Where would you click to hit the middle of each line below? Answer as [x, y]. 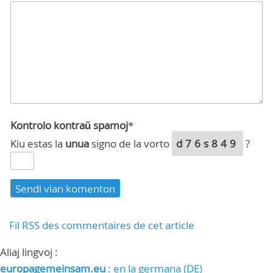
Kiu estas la [38, 144]
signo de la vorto [130, 144]
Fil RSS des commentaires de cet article [102, 225]
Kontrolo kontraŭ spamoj [69, 126]
